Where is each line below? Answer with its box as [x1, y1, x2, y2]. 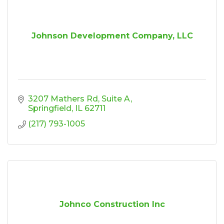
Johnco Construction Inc [59, 199, 165, 209]
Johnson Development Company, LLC [31, 30, 193, 40]
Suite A [101, 93, 130, 103]
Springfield [28, 103, 71, 113]
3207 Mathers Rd [28, 93, 98, 103]
